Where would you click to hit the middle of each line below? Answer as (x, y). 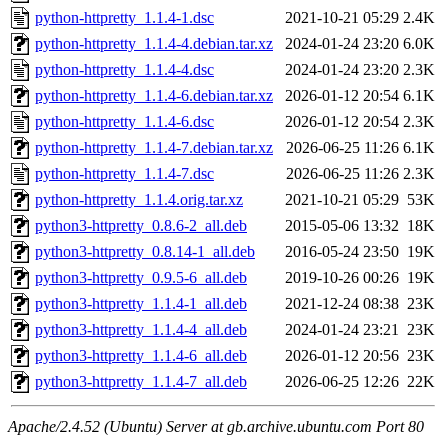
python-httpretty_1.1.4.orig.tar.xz (139, 200)
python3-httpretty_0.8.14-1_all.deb (145, 252)
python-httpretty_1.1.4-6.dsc (124, 122)
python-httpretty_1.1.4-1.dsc (124, 18)
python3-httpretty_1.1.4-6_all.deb (141, 356)
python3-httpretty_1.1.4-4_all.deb (141, 330)
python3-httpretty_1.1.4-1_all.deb (141, 304)
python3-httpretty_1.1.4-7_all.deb (141, 382)
